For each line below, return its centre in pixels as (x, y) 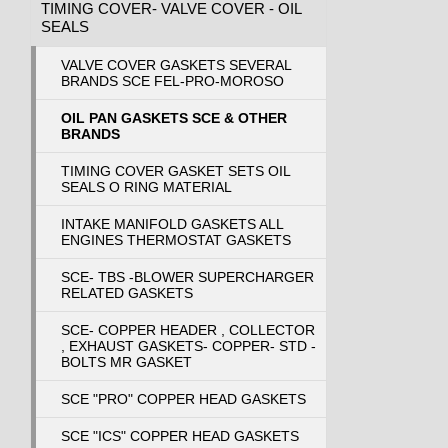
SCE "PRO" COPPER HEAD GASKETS (183, 398)
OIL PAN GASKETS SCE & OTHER (173, 117)
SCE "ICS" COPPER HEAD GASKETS (179, 435)
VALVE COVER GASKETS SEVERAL (176, 64)
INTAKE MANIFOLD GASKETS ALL (172, 223)
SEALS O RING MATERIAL (146, 186)
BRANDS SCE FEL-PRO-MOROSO (172, 80)
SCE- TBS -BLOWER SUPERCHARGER (187, 276)
